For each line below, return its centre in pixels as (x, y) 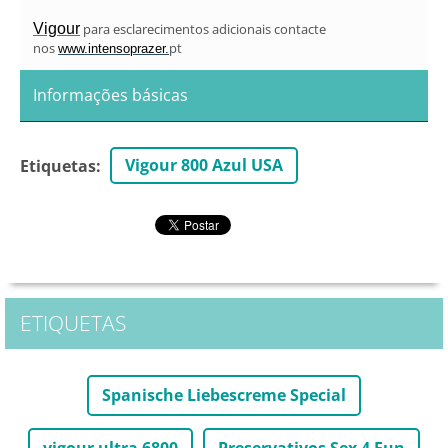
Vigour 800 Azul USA (204, 165)
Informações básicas (110, 95)
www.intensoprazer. (113, 48)
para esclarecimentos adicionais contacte (203, 29)
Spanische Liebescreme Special (224, 395)
